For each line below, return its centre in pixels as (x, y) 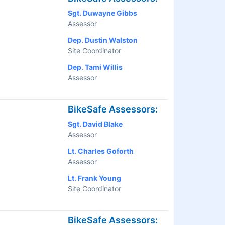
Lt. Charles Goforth (101, 151)
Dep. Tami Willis (95, 67)
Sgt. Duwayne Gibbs (102, 13)
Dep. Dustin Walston (103, 40)
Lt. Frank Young (94, 178)
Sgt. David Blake (95, 124)
